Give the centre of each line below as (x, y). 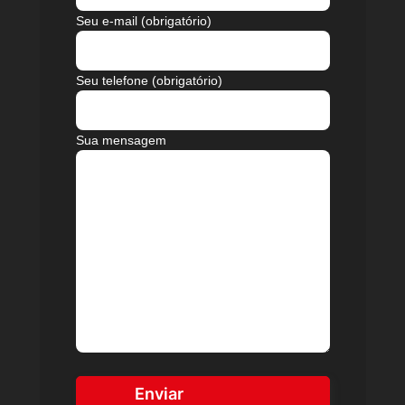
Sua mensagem (121, 140)
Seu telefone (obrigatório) (149, 80)
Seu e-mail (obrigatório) (143, 21)
